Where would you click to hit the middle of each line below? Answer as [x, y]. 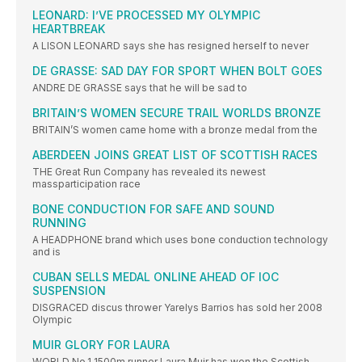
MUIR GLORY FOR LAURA [101, 345]
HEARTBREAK [69, 29]
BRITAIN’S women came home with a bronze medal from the [175, 130]
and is [46, 252]
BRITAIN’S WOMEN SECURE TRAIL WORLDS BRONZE [177, 113]
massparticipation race [86, 184]
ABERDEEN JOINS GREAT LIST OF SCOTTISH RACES [175, 155]
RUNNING [59, 223]
